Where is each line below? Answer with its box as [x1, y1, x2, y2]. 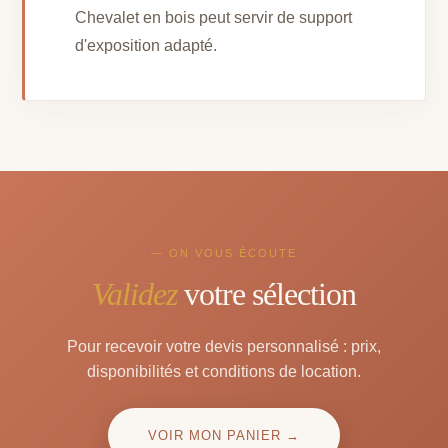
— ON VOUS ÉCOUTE [151, 247, 297, 260]
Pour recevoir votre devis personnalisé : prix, [67, 338, 381, 356]
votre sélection [177, 276, 356, 313]
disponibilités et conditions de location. [87, 363, 361, 381]
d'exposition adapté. [75, 37, 218, 55]
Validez [92, 276, 177, 313]
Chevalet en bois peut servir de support [75, 9, 353, 27]
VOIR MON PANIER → [148, 428, 300, 444]
